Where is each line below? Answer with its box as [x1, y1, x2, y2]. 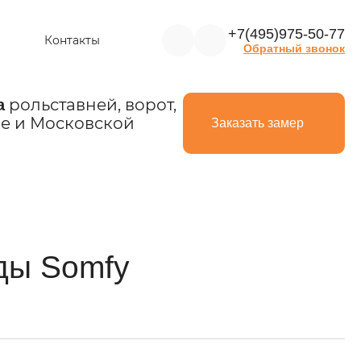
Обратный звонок [243, 42, 345, 55]
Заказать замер [211, 116, 304, 130]
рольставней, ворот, [4, 94, 176, 114]
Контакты [44, 33, 100, 48]
